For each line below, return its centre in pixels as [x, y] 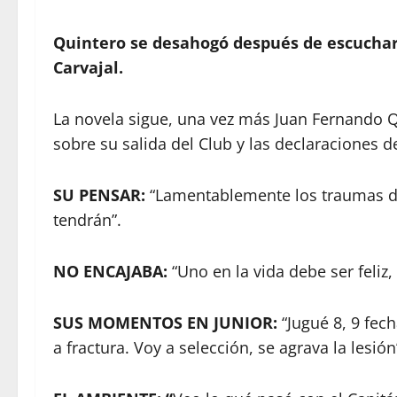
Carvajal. [88, 67]
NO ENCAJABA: [110, 271]
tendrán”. [87, 220]
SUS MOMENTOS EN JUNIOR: [165, 323]
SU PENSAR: [101, 195]
